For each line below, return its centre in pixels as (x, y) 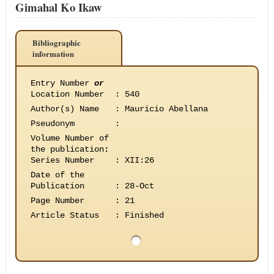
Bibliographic (56, 43)
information (53, 54)
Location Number (67, 94)
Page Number (57, 201)
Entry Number (62, 83)
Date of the (57, 175)
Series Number (62, 160)
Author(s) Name (65, 109)
